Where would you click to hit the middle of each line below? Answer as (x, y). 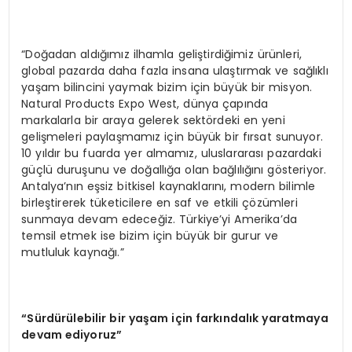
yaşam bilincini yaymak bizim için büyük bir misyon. (167, 87)
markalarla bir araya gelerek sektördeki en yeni (153, 120)
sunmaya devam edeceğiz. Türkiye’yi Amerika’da (159, 219)
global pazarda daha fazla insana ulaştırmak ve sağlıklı (175, 70)
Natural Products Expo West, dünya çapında (145, 103)
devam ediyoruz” (72, 334)
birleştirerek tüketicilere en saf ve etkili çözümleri (159, 202)
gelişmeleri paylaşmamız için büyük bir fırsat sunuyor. (172, 136)
